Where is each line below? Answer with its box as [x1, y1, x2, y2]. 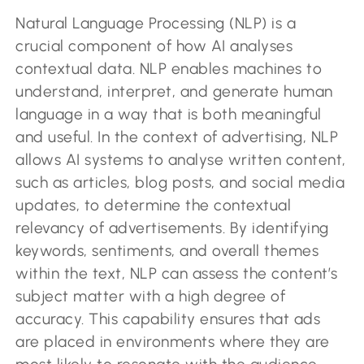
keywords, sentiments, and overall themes [15, 241, 319, 261]
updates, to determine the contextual [15, 196, 292, 215]
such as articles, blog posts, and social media [15, 173, 345, 193]
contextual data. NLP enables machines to [15, 59, 323, 79]
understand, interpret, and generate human [15, 82, 333, 102]
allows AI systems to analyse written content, [15, 150, 346, 170]
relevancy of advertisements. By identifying [15, 219, 329, 238]
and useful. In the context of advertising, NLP [15, 128, 339, 147]
